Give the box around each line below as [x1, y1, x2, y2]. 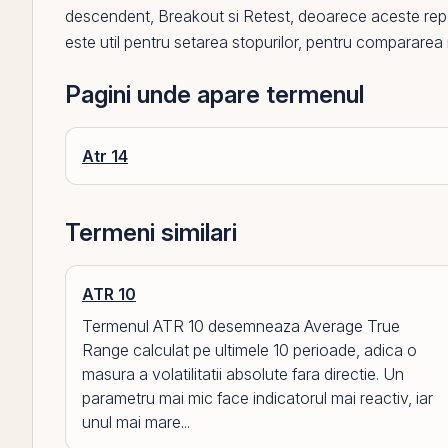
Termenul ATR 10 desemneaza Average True [82, 316, 400, 336]
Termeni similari [65, 218, 237, 247]
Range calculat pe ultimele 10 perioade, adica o [82, 340, 417, 360]
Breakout [158, 6, 224, 26]
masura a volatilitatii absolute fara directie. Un [82, 364, 404, 384]
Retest [243, 6, 290, 26]
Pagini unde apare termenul [65, 80, 364, 109]
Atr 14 [82, 146, 128, 166]
